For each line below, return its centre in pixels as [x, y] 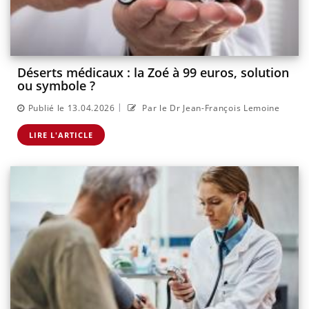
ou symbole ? [60, 86]
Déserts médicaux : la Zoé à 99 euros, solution [153, 73]
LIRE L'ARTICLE [61, 134]
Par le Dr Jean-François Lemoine [210, 108]
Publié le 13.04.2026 [71, 108]
